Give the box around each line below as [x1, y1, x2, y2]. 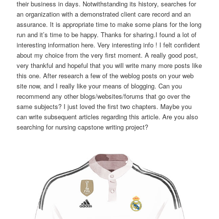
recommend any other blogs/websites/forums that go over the [17, 91, 191, 101]
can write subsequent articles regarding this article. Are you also [17, 111, 198, 121]
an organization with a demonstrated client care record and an [17, 9, 191, 19]
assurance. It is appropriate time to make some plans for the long [17, 19, 202, 29]
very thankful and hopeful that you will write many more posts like [17, 60, 202, 70]
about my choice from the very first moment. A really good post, [17, 50, 198, 60]
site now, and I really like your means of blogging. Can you [17, 81, 182, 90]
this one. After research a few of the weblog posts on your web [17, 70, 194, 80]
